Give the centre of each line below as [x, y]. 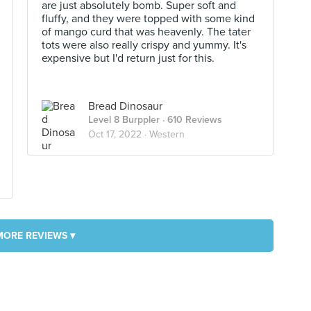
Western [167, 134]
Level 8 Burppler [124, 120]
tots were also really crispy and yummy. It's [144, 45]
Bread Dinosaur [125, 106]
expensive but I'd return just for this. [128, 58]
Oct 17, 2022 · [119, 134]
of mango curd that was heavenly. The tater [146, 32]
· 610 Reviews [191, 120]
